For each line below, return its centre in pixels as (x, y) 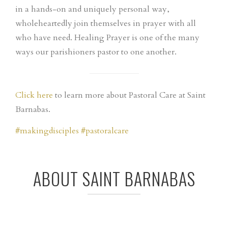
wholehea (33, 24)
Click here (34, 95)
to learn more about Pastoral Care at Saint (129, 95)
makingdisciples (49, 131)
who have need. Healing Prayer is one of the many (107, 38)
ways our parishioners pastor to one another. (96, 52)
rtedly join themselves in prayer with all (124, 24)
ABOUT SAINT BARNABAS (114, 179)
